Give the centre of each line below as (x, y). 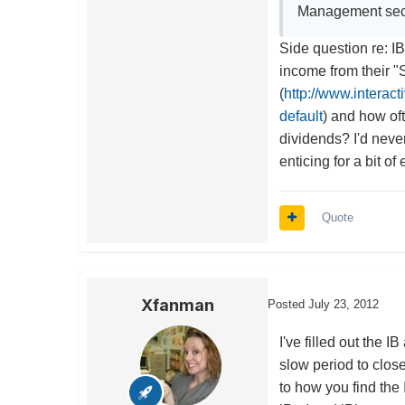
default (301, 117)
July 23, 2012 (344, 305)
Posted (288, 305)
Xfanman (177, 306)
